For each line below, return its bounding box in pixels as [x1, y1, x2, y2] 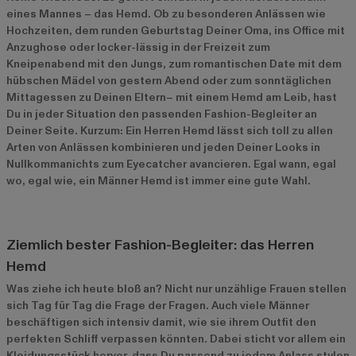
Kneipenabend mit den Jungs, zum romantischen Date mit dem [6, 56, 342, 72]
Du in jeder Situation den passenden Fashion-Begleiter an [6, 106, 317, 122]
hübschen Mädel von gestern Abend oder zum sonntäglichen [6, 72, 331, 88]
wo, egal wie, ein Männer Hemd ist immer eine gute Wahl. [6, 172, 311, 188]
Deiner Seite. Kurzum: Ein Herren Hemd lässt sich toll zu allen [6, 122, 333, 138]
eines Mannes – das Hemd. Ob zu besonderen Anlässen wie [6, 6, 326, 21]
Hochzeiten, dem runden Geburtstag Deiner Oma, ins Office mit [6, 22, 345, 38]
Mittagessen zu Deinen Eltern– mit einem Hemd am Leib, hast [6, 89, 337, 105]
